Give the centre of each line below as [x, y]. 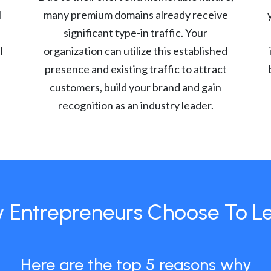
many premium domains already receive [135, 15]
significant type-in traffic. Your [135, 33]
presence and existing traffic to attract [135, 69]
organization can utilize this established [135, 51]
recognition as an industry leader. [135, 105]
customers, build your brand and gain [135, 87]
